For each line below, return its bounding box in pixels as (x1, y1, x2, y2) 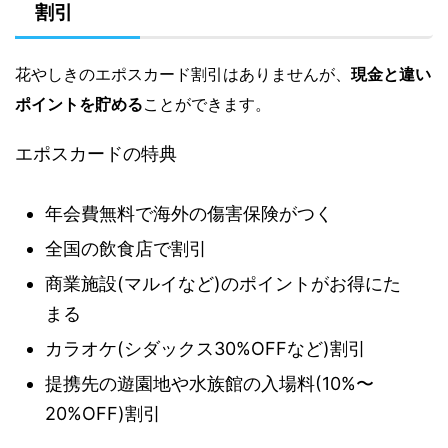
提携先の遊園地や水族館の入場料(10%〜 (45, 373, 374, 395)
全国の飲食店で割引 (45, 238, 207, 260)
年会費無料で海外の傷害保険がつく (45, 203, 333, 225)
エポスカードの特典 (15, 143, 177, 165)
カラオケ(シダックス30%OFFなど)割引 (45, 338, 366, 360)
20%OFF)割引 (45, 403, 161, 425)
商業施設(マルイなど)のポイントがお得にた (45, 273, 401, 295)
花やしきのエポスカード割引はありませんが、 (15, 64, 351, 85)
